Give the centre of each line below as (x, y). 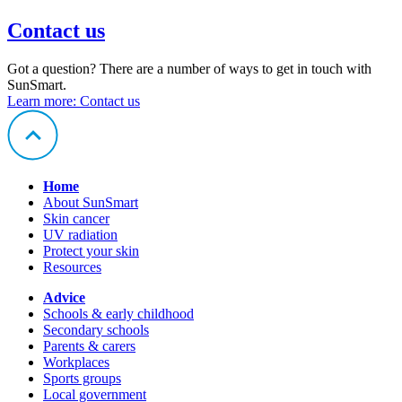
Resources (72, 267)
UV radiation (80, 234)
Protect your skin (91, 250)
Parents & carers (89, 345)
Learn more (40, 100)
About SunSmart (91, 202)
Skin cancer (76, 218)
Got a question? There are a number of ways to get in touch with (189, 68)
